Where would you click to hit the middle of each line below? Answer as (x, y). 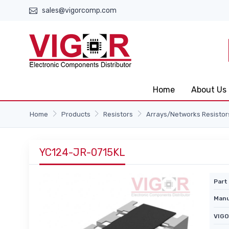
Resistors (118, 114)
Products (76, 114)
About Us (209, 90)
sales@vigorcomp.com (79, 10)
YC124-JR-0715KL (82, 152)
